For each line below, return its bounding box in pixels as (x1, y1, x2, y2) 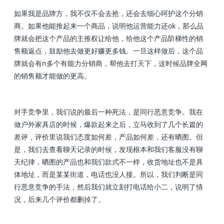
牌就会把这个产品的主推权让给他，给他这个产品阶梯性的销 (14, 33, 203, 43)
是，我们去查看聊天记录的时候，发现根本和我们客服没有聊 (14, 144, 203, 154)
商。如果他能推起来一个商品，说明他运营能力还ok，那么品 (14, 21, 204, 30)
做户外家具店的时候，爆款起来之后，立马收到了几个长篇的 (14, 119, 203, 129)
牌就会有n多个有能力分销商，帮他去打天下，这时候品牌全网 (14, 58, 208, 68)
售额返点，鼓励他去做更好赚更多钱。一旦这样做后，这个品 (14, 46, 203, 55)
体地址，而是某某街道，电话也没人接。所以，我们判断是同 (14, 169, 203, 179)
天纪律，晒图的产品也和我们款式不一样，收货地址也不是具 (14, 157, 203, 167)
